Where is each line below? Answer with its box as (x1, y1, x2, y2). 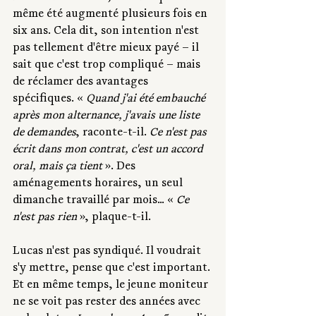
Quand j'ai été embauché (86, 93, 208, 107)
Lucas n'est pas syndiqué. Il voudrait (13, 245, 204, 259)
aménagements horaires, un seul (13, 178, 186, 191)
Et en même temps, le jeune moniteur (13, 279, 211, 293)
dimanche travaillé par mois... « (13, 195, 176, 208)
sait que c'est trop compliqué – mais (13, 59, 203, 73)
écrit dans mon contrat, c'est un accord (13, 144, 206, 157)
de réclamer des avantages (13, 76, 151, 90)
